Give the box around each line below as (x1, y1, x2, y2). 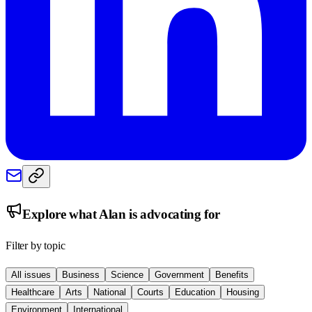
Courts (137, 287, 164, 298)
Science (111, 270, 143, 281)
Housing (226, 287, 259, 298)
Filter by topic (6, 240, 65, 252)
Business (62, 270, 100, 281)
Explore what (22, 206, 100, 221)
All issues (11, 270, 51, 281)
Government (155, 270, 204, 281)
